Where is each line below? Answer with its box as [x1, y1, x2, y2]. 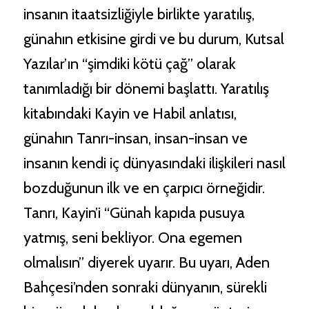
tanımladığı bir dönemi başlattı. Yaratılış [23, 79, 269, 99]
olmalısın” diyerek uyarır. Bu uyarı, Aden [23, 253, 270, 272]
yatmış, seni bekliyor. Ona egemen [23, 228, 242, 248]
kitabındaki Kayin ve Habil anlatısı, [23, 104, 237, 123]
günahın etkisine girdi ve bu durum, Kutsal [23, 30, 284, 49]
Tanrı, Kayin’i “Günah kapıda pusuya [23, 203, 245, 223]
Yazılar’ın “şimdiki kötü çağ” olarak [23, 54, 236, 74]
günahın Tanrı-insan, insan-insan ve [23, 129, 248, 148]
